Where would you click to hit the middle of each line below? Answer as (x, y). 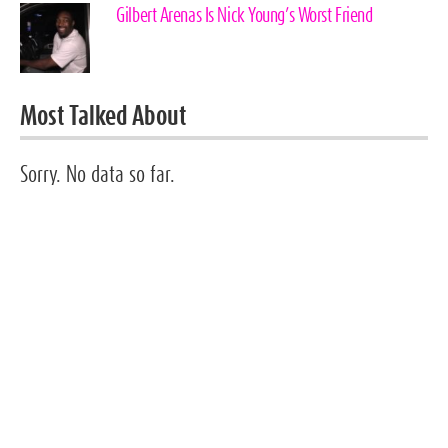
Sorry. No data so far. (97, 175)
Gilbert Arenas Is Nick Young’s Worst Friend (244, 15)
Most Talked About (103, 116)
